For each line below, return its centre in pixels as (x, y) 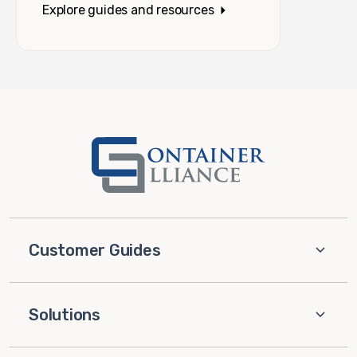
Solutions (65, 314)
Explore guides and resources (128, 10)
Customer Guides (95, 250)
